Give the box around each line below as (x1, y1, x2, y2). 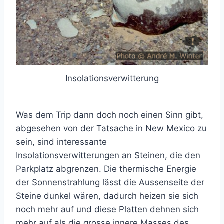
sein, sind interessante (16, 136, 107, 147)
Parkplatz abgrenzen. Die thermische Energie (16, 163, 196, 174)
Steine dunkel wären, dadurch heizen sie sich (16, 190, 198, 201)
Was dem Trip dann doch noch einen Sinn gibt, (16, 109, 203, 120)
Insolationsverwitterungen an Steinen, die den (16, 150, 200, 160)
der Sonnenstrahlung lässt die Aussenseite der (16, 177, 204, 187)
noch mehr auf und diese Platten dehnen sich (16, 204, 199, 214)
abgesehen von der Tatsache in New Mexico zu (16, 123, 207, 133)
